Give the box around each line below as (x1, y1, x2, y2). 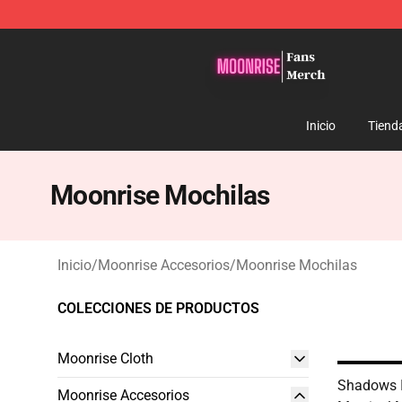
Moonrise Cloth (57, 350, 153, 367)
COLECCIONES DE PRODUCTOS (57, 300, 259, 317)
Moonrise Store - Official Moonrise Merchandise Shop (57, 33, 393, 50)
